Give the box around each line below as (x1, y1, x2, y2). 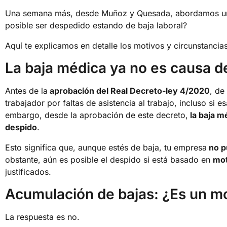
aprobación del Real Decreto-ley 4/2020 (48, 85, 210, 96)
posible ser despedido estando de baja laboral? (5, 20, 187, 30)
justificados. (5, 166, 51, 177)
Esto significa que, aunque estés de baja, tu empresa (5, 142, 207, 153)
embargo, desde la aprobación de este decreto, (5, 109, 188, 120)
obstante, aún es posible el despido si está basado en (5, 154, 213, 165)
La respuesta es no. (5, 211, 80, 222)
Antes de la (5, 85, 48, 96)
